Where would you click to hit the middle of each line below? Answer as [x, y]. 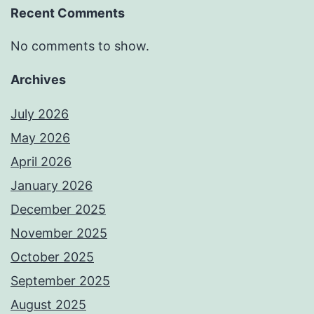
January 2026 [52, 185]
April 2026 [41, 161]
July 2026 [40, 114]
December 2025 [58, 209]
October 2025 [52, 257]
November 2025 [59, 233]
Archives [38, 79]
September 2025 [60, 280]
